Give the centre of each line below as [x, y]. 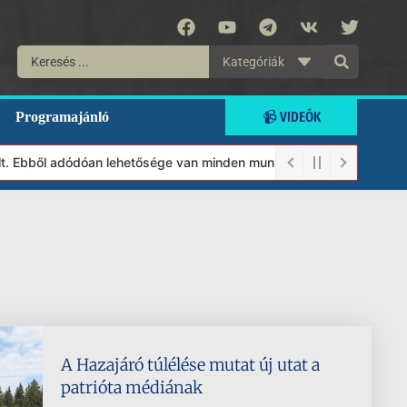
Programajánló [62, 117]
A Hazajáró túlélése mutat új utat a [190, 365]
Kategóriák [253, 62]
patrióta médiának [131, 387]
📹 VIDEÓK [291, 117]
